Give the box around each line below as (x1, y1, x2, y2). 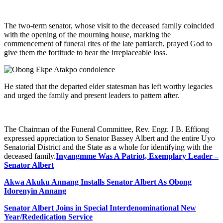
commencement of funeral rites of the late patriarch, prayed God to (4, 39, 212, 48)
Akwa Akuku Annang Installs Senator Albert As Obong (4, 177, 192, 186)
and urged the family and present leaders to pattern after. (4, 91, 179, 100)
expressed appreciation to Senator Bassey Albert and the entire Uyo (4, 133, 215, 142)
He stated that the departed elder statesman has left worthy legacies (4, 82, 213, 91)
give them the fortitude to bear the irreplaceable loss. (4, 48, 167, 57)
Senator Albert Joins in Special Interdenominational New (4, 203, 196, 212)
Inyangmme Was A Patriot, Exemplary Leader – (56, 151, 219, 160)
